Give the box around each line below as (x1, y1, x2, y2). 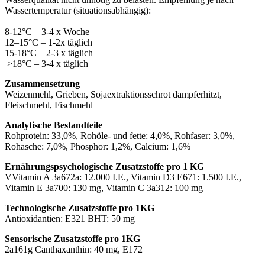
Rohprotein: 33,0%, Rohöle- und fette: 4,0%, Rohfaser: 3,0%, (5, 131, 235, 141)
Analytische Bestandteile (5, 120, 102, 131)
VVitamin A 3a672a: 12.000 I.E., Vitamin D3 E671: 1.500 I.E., (5, 172, 241, 183)
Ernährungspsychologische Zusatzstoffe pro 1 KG (5, 161, 204, 172)
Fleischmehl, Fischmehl (5, 100, 93, 111)
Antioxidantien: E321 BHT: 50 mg (5, 214, 135, 224)
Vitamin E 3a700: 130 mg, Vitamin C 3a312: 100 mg (5, 183, 203, 193)
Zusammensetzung (5, 79, 80, 89)
